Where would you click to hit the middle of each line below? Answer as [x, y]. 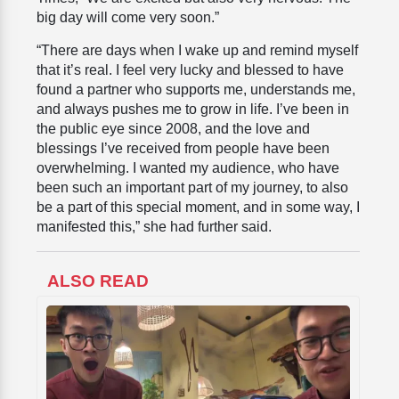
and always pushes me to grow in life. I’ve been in [193, 110]
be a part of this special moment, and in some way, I [198, 208]
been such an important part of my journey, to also [192, 188]
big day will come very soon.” [128, 18]
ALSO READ [98, 281]
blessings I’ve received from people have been [183, 149]
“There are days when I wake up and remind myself [197, 51]
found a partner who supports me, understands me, [196, 90]
